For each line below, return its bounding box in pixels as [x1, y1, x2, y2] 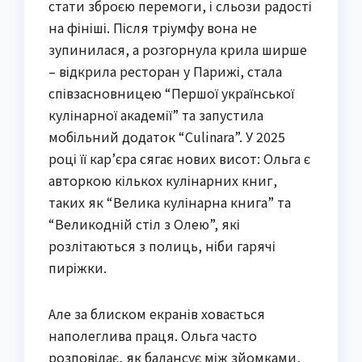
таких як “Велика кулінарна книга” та [48, 192, 291, 212]
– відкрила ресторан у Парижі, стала [48, 61, 282, 81]
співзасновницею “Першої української [48, 82, 294, 103]
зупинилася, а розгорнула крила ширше [48, 39, 307, 59]
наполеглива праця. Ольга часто [48, 325, 257, 345]
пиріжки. [48, 257, 107, 277]
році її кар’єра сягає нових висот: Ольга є [48, 148, 310, 168]
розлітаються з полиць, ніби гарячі [48, 235, 276, 255]
